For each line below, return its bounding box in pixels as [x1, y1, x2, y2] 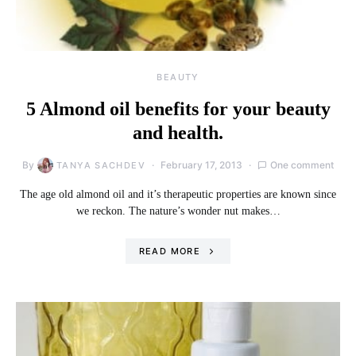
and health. [133, 122, 223, 143]
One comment [269, 159, 334, 171]
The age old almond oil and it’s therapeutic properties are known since [20, 188, 336, 200]
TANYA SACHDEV [56, 160, 145, 171]
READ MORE [138, 246, 200, 257]
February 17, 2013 [160, 159, 242, 171]
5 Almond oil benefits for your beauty [25, 99, 331, 119]
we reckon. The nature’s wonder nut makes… [75, 205, 281, 217]
